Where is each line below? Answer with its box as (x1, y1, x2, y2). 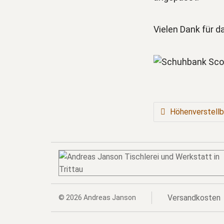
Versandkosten (167, 192, 220, 202)
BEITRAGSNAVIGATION (163, 101, 177, 122)
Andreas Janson (83, 193, 136, 201)
